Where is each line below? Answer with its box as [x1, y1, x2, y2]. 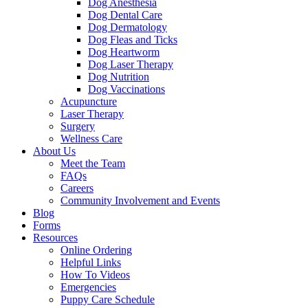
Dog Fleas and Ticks [88, 33, 177, 45]
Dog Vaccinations [88, 82, 165, 95]
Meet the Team [60, 157, 125, 169]
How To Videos [60, 268, 130, 280]
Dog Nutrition [88, 70, 149, 82]
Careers [60, 181, 93, 194]
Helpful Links [60, 256, 121, 268]
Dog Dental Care [88, 8, 162, 21]
